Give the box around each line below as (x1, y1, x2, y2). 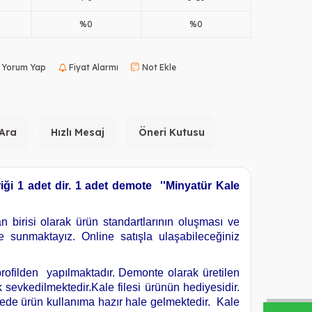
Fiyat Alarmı (67, 62, 118, 72)
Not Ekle (140, 62, 176, 72)
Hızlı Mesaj (51, 126, 104, 139)
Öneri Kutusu (139, 126, 205, 139)
